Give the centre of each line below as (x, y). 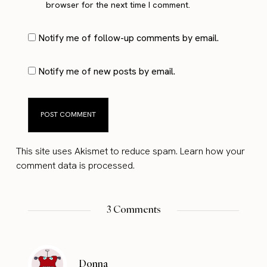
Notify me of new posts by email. (107, 71)
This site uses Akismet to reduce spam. (98, 151)
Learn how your (213, 151)
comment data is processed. (76, 165)
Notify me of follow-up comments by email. (129, 38)
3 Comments (133, 209)
